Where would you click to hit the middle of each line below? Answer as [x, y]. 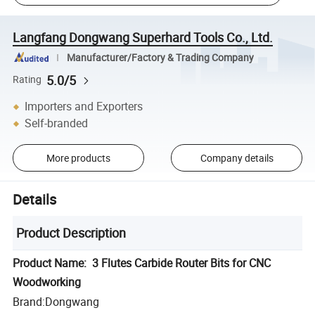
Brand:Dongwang [56, 302]
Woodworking [47, 282]
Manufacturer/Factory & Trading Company [160, 57]
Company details [237, 157]
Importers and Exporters [84, 107]
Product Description [71, 233]
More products [78, 157]
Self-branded [57, 123]
